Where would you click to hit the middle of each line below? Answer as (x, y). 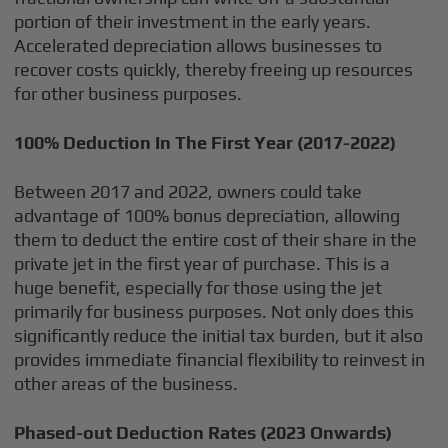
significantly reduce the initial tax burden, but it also (219, 335)
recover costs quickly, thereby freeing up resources (214, 69)
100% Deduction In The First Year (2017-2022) (205, 142)
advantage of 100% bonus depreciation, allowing (207, 215)
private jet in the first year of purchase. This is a (202, 263)
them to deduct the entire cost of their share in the (216, 239)
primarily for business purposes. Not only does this (214, 311)
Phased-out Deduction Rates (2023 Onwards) (203, 432)
